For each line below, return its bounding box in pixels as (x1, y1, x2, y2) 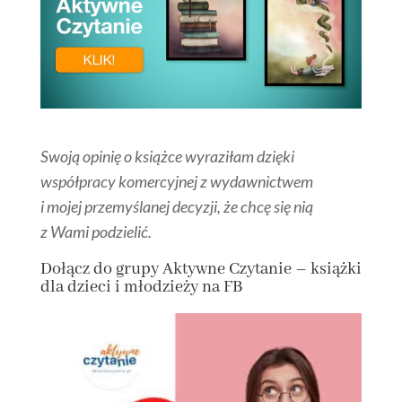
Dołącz (39, 258, 90, 280)
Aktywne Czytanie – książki (162, 258, 362, 280)
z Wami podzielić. (39, 221, 152, 241)
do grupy (92, 258, 159, 280)
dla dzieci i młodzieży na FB (39, 275, 243, 298)
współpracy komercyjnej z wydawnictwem (39, 170, 313, 191)
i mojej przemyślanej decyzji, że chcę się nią (39, 196, 313, 216)
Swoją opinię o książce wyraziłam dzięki (39, 145, 297, 166)
